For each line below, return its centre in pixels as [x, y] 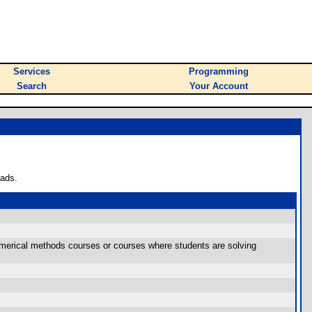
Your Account [219, 86]
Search [32, 86]
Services [32, 71]
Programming [219, 71]
